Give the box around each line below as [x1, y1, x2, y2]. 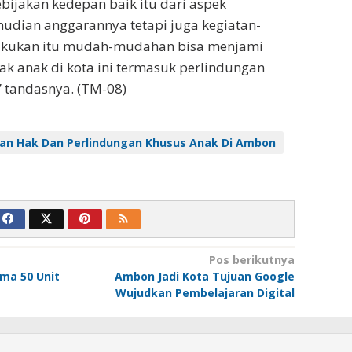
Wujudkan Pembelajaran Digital [115, 285, 295, 301]
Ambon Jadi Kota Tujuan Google [114, 269, 295, 284]
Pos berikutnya [208, 252, 295, 268]
